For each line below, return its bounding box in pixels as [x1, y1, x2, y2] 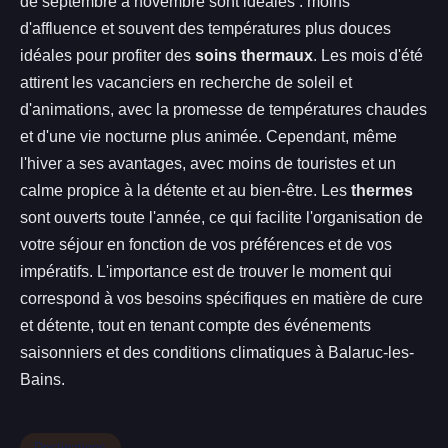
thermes [351, 181, 413, 199]
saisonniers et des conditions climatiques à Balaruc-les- [20, 343, 414, 361]
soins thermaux [195, 46, 313, 64]
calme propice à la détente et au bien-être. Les [20, 181, 351, 199]
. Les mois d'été [313, 46, 423, 64]
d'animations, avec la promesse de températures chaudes [20, 100, 427, 118]
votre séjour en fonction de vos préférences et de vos [20, 235, 392, 253]
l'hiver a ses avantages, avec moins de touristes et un [20, 154, 396, 172]
